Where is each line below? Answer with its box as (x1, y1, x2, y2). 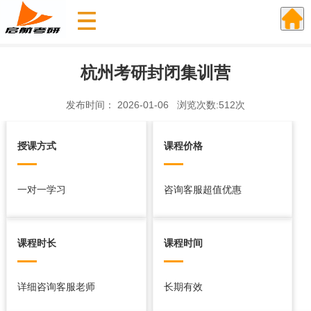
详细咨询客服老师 (17, 281, 95, 292)
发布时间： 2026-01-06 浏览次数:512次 (66, 99, 245, 110)
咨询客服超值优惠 (163, 184, 242, 195)
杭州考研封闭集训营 (81, 60, 230, 83)
